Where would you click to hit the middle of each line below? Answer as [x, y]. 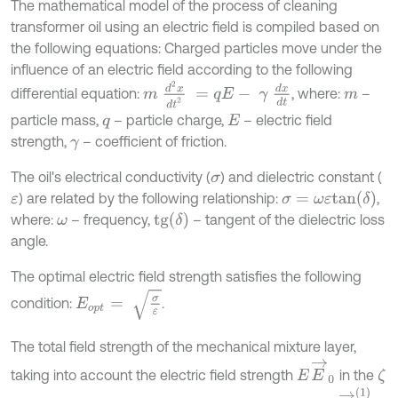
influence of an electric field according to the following [182, 69]
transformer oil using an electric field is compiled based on [195, 27]
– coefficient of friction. [153, 142]
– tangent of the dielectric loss [287, 220]
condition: [43, 303]
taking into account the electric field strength [154, 375]
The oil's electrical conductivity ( [111, 177]
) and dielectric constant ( [301, 177]
